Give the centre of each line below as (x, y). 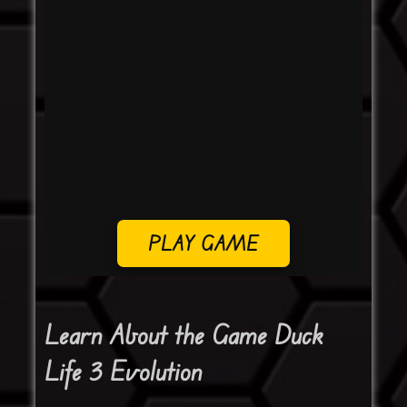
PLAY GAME (203, 243)
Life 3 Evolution (123, 371)
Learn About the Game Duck (184, 334)
